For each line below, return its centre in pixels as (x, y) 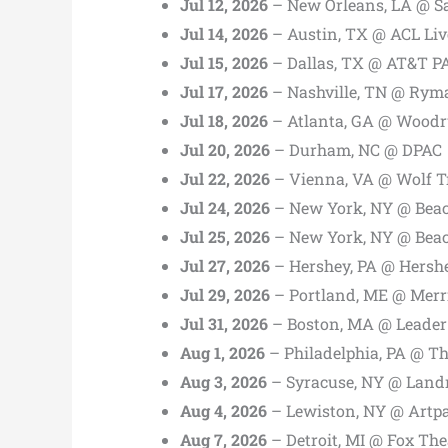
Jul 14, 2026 (224, 33)
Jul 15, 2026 (224, 62)
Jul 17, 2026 (224, 91)
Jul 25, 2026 (225, 236)
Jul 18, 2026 (224, 120)
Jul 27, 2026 (225, 265)
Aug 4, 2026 (223, 410)
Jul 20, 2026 (225, 149)
